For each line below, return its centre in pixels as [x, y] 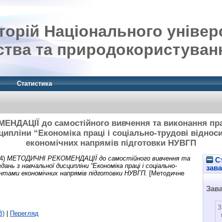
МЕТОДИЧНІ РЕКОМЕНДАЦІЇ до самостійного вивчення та [99, 158]
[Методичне [166, 173]
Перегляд [24, 213]
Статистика [34, 83]
